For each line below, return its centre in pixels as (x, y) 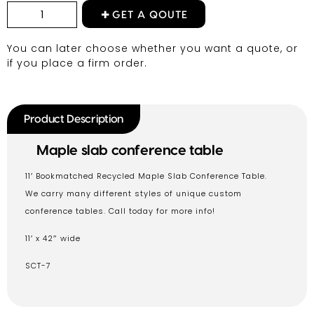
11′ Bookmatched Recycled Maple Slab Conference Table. (146, 176)
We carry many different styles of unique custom (134, 193)
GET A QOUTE (150, 15)
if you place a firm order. (77, 63)
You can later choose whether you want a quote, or (152, 48)
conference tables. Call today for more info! (120, 211)
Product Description (74, 119)
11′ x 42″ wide (53, 238)
